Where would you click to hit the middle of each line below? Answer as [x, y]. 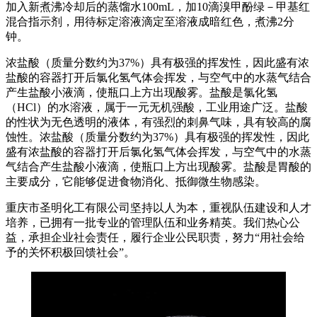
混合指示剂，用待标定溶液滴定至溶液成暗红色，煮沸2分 [150, 22]
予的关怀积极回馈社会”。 [70, 253]
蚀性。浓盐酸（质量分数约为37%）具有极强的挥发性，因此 [157, 137]
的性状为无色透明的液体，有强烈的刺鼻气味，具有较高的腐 [158, 122]
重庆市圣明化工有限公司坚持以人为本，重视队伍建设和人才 [158, 208]
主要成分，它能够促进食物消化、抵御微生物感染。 [136, 182]
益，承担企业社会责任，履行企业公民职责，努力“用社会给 [155, 238]
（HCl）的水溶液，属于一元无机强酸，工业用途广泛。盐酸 [157, 108]
